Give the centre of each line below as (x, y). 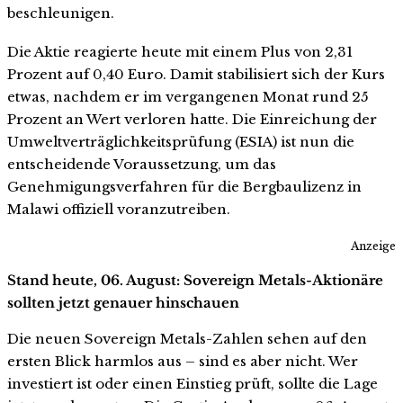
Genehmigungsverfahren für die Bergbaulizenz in (184, 187)
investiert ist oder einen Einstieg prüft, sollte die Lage (193, 384)
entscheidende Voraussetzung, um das (142, 165)
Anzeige (373, 246)
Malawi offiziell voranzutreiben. (119, 210)
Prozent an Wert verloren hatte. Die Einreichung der (192, 120)
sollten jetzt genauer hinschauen (123, 303)
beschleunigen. (61, 13)
